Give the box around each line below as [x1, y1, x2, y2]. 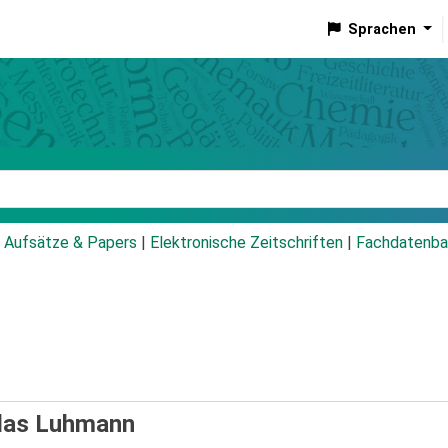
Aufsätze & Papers [4, 233, 137, 253]
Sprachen [347, 20, 416, 38]
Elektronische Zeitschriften [150, 233, 343, 253]
